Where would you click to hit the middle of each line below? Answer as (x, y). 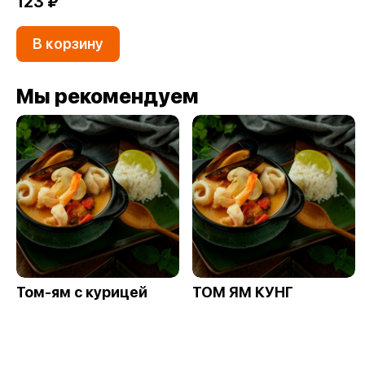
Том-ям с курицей (82, 292)
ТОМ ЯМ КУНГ (243, 292)
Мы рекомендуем (108, 96)
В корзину (68, 44)
